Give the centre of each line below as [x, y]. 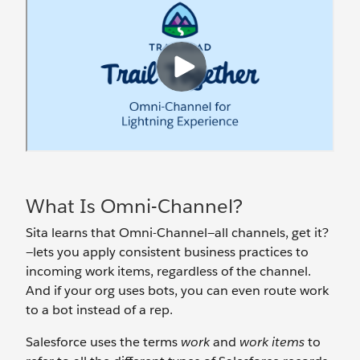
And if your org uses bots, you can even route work [177, 290]
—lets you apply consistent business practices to [167, 252]
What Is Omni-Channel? [134, 206]
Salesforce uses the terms [103, 342]
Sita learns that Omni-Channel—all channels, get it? [177, 233]
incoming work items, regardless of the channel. [168, 271]
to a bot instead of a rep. [99, 310]
